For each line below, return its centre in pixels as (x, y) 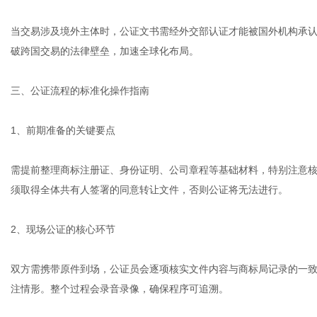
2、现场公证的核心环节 (63, 229)
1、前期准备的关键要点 (63, 130)
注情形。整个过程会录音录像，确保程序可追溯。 (120, 289)
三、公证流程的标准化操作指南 (80, 91)
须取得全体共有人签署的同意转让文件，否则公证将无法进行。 (149, 190)
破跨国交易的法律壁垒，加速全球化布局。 (105, 51)
